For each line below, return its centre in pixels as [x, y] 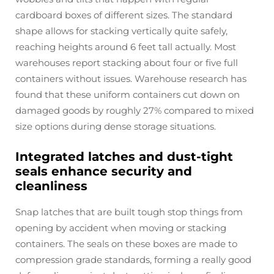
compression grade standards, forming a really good [133, 260]
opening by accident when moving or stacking [121, 228]
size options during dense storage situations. [116, 126]
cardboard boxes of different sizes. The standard [124, 15]
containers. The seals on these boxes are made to [126, 244]
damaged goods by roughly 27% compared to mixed [135, 110]
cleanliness [51, 186]
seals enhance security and [104, 171]
